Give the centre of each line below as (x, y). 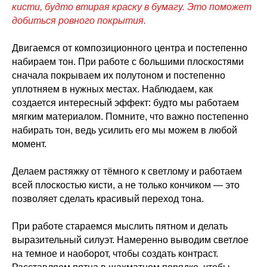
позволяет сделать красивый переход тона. (108, 198)
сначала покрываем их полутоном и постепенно (119, 75)
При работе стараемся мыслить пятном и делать (120, 226)
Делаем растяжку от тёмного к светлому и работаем (127, 171)
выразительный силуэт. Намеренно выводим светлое (130, 240)
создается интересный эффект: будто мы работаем (125, 103)
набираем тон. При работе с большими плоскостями (128, 61)
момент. (29, 144)
